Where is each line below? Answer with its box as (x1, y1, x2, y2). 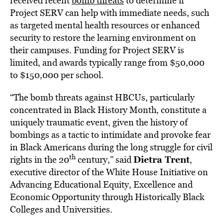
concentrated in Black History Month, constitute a (10, 104, 207, 116)
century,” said (76, 153, 133, 166)
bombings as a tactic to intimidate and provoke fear (10, 128, 211, 141)
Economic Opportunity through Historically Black (10, 191, 205, 203)
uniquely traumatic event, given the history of (10, 116, 188, 128)
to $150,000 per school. (10, 69, 104, 81)
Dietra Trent (133, 153, 190, 166)
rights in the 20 (10, 153, 69, 166)
